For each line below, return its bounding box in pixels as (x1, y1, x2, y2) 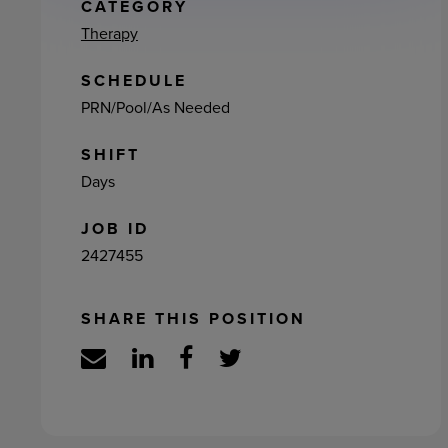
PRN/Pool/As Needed (80, 96, 230, 118)
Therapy (80, 22, 138, 44)
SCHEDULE (80, 69, 187, 92)
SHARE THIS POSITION (80, 307, 306, 330)
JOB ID (80, 217, 149, 240)
